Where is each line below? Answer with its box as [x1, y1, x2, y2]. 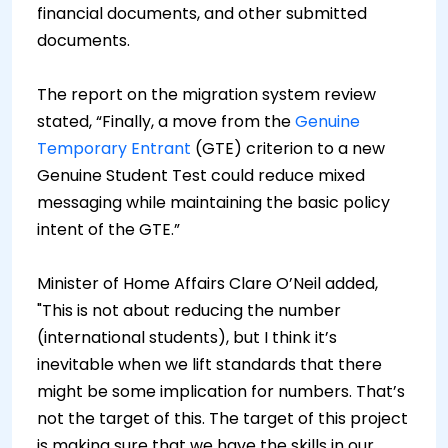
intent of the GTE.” [37, 218, 184, 241]
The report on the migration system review [37, 83, 376, 106]
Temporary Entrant [37, 137, 191, 160]
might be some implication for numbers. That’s [37, 380, 405, 403]
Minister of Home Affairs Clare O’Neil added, [37, 272, 378, 295]
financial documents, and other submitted [37, 2, 367, 25]
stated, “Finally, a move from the [37, 110, 295, 133]
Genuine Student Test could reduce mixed [37, 164, 365, 187]
